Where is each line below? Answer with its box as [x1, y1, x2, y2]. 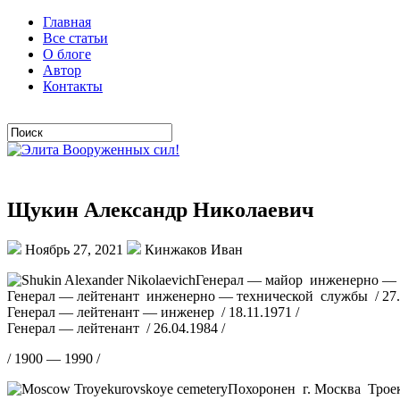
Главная [43, 14, 91, 29]
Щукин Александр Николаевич [7, 197, 314, 221]
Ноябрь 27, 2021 [21, 241, 127, 257]
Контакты [43, 79, 103, 94]
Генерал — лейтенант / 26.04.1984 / [7, 320, 225, 336]
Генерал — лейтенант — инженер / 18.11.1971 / [7, 304, 299, 320]
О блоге [43, 46, 91, 62]
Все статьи [43, 30, 108, 46]
